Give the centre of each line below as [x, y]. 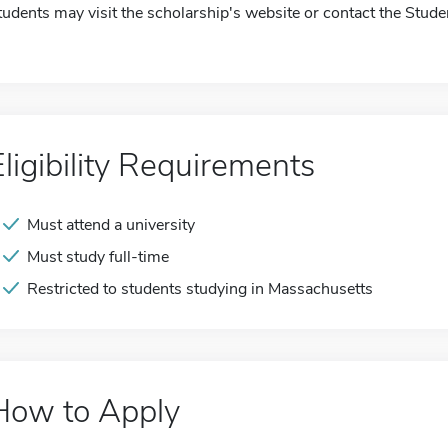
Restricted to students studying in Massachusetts [200, 289]
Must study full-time [98, 257]
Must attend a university [111, 225]
